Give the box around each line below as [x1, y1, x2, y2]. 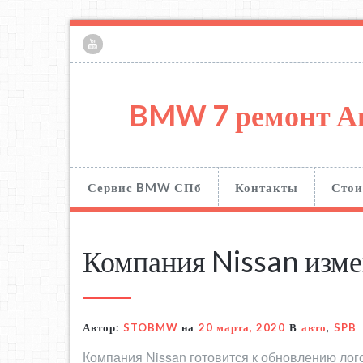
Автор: [83, 321, 119, 335]
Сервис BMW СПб [88, 180, 202, 195]
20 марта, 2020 [199, 321, 285, 335]
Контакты [235, 180, 298, 195]
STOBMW [123, 321, 178, 335]
